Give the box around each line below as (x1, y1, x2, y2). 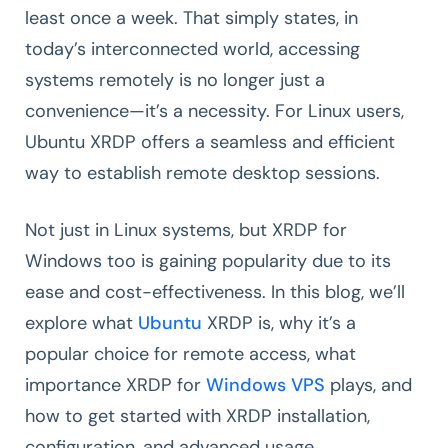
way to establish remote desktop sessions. (25, 160, 385, 185)
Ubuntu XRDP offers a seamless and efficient (25, 129, 395, 154)
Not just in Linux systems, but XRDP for (25, 217, 347, 242)
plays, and (325, 372, 412, 397)
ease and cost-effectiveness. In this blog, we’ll (25, 279, 405, 304)
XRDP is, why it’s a (202, 310, 356, 335)
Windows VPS (206, 372, 325, 397)
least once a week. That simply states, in (25, 5, 358, 30)
